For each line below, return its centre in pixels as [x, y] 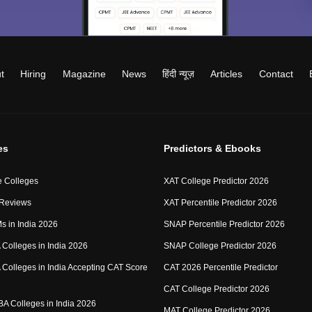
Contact [276, 74]
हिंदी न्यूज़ [179, 74]
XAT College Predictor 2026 [216, 181]
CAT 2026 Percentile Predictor [220, 267]
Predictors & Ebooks [212, 148]
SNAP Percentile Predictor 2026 [224, 224]
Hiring [33, 74]
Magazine [84, 74]
